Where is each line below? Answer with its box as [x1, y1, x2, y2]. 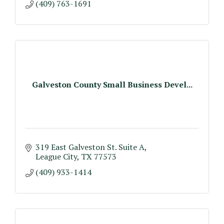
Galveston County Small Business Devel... [31, 78, 192, 90]
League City [35, 151, 77, 162]
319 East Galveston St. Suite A [35, 141, 144, 152]
